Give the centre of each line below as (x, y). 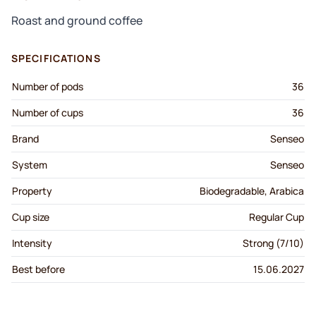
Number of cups (48, 113)
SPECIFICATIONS (56, 59)
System (30, 165)
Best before (38, 269)
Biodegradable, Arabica (252, 191)
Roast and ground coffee (77, 21)
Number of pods (48, 87)
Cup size (31, 217)
